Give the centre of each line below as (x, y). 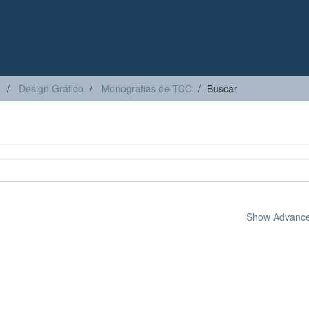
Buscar (222, 88)
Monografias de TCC (147, 88)
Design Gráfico (51, 88)
